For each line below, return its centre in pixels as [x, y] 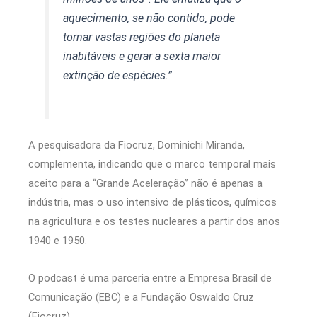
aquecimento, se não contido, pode [149, 18]
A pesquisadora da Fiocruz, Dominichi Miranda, [137, 145]
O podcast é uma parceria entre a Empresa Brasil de [150, 278]
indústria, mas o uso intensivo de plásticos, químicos [152, 203]
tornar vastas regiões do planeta [142, 37]
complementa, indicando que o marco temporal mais [152, 165]
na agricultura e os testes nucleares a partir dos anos [154, 222]
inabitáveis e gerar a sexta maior [142, 56]
